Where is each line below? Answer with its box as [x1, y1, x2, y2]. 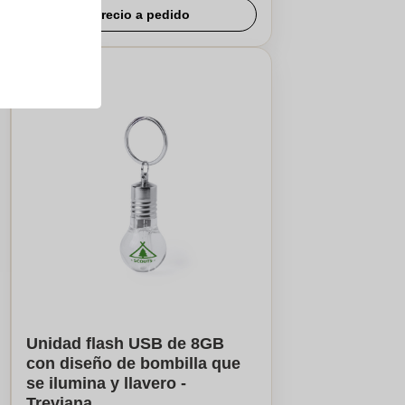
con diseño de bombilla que [25, 354, 240, 372]
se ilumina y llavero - [25, 374, 186, 392]
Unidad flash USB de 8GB [25, 334, 224, 353]
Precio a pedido [92, 7, 190, 22]
